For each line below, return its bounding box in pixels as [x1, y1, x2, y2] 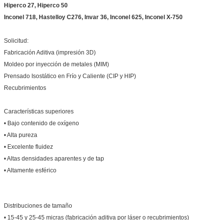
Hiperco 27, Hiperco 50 [4, 1, 68, 9]
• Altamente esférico [4, 166, 56, 174]
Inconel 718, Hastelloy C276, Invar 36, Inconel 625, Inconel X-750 [4, 13, 183, 21]
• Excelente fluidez [4, 143, 53, 150]
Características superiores [4, 108, 74, 115]
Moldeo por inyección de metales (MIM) [4, 60, 109, 68]
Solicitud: [4, 37, 28, 44]
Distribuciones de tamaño [4, 202, 72, 209]
